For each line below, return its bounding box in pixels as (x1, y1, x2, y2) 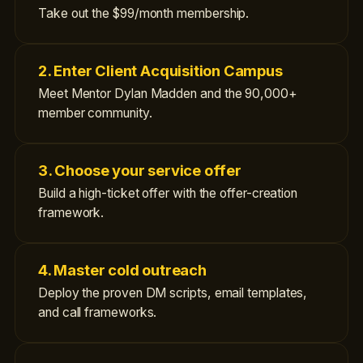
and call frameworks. (38, 305, 157, 320)
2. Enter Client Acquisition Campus (38, 62, 283, 79)
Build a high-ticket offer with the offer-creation (38, 186, 298, 201)
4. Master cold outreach (38, 261, 207, 279)
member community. (38, 105, 152, 121)
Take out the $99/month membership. (38, 6, 250, 21)
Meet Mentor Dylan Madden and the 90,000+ (38, 86, 297, 101)
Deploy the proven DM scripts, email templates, (38, 285, 308, 301)
